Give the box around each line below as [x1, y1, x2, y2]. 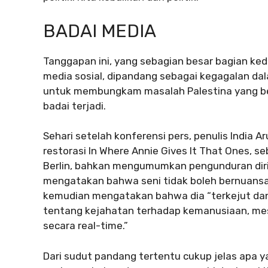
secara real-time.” [43, 220, 128, 232]
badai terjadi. [43, 99, 106, 112]
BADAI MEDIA [43, 20, 156, 42]
